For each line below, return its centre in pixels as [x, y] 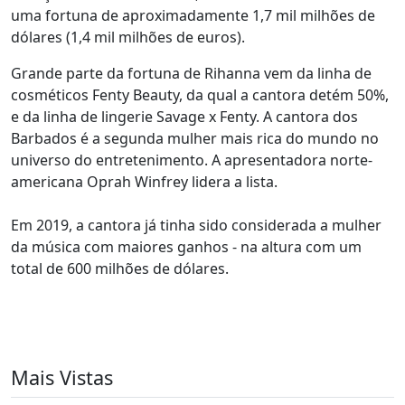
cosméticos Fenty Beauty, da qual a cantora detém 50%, [200, 95]
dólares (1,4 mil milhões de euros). [128, 37]
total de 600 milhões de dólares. [122, 268]
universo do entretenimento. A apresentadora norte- [192, 160]
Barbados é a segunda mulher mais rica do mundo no [195, 138]
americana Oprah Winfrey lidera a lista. [144, 182]
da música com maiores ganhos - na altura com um [186, 247]
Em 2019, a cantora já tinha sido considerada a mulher [196, 225]
